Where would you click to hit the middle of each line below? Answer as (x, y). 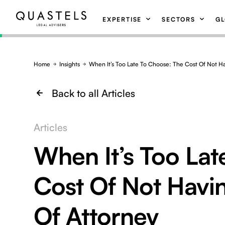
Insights (70, 64)
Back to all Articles (94, 93)
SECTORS (179, 19)
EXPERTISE (122, 19)
